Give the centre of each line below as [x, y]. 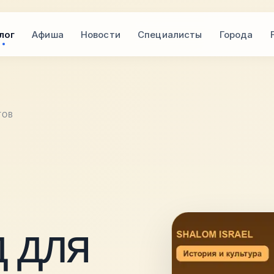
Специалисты [170, 34]
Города [236, 34]
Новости [100, 34]
